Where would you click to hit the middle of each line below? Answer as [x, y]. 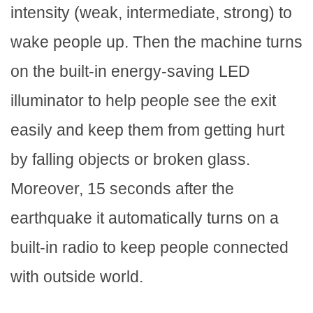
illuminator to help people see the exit [143, 101]
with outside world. [77, 277]
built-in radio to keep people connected [150, 248]
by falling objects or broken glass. [130, 160]
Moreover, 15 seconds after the [122, 189]
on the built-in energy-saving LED [130, 72]
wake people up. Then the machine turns [156, 42]
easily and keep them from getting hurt [147, 130]
